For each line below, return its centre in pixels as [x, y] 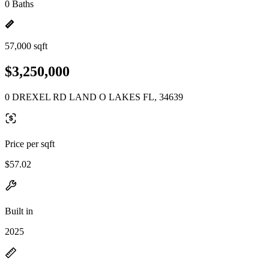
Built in [19, 211]
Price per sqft [30, 144]
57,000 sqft [26, 46]
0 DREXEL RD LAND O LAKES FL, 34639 [94, 97]
